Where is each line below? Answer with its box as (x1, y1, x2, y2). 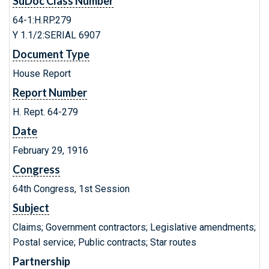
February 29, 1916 (13, 145, 88, 156)
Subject (13, 201, 49, 214)
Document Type (13, 47, 89, 61)
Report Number (13, 86, 87, 99)
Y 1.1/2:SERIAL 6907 (13, 29, 100, 41)
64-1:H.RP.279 (13, 14, 71, 26)
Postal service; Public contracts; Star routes (13, 237, 196, 248)
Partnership (13, 255, 70, 268)
